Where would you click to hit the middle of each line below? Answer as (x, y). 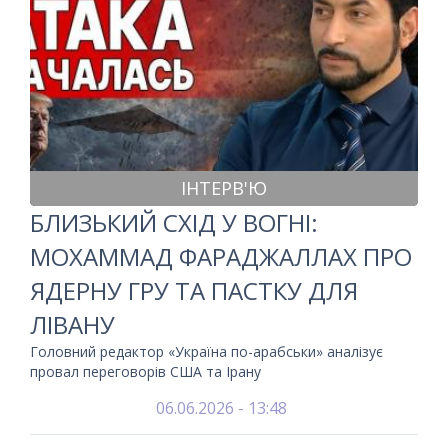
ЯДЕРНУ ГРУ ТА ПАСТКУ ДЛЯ (194, 290)
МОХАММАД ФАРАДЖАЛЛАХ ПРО (221, 256)
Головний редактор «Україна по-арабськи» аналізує (206, 351)
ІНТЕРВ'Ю (224, 188)
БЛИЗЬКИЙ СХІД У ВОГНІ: (174, 222)
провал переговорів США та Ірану (145, 371)
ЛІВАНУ (72, 324)
